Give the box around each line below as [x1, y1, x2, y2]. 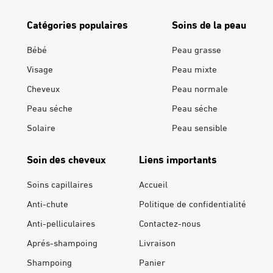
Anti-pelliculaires [27, 216, 95, 230]
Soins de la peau [172, 16, 246, 32]
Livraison [139, 235, 175, 249]
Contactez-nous [139, 216, 200, 230]
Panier [139, 255, 165, 269]
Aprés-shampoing [27, 235, 97, 249]
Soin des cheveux [27, 151, 106, 167]
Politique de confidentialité [139, 196, 246, 210]
